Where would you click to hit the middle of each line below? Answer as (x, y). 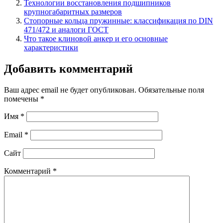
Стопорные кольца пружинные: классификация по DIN (118, 21)
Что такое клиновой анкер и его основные (96, 39)
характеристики (51, 48)
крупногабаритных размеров (73, 12)
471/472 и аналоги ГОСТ (66, 30)
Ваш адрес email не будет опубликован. (70, 90)
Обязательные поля (171, 90)
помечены (22, 99)
